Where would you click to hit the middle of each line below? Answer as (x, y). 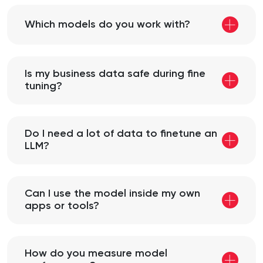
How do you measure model (96, 254)
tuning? (43, 87)
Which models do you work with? (107, 24)
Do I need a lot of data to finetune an (121, 134)
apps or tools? (62, 206)
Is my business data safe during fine (115, 74)
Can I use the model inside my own (112, 194)
